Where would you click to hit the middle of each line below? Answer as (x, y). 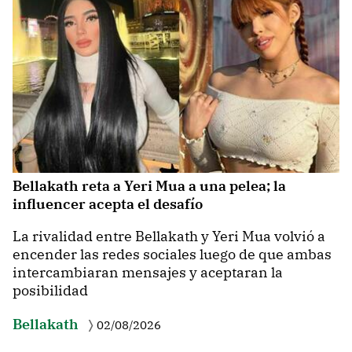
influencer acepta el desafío (108, 204)
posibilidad (50, 290)
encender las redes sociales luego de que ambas (172, 254)
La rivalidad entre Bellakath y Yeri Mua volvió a (169, 236)
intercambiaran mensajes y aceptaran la (148, 272)
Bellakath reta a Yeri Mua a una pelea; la (149, 186)
